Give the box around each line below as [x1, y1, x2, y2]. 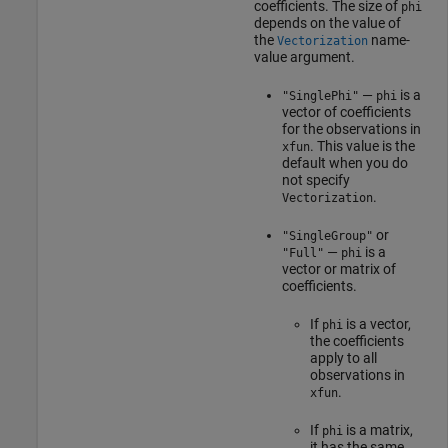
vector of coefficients [281, 103, 411, 120]
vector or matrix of [281, 260, 396, 277]
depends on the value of [253, 14, 401, 31]
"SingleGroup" [281, 228, 373, 243]
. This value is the [309, 137, 415, 154]
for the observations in [281, 120, 421, 137]
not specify [281, 171, 350, 188]
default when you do [281, 154, 408, 171]
